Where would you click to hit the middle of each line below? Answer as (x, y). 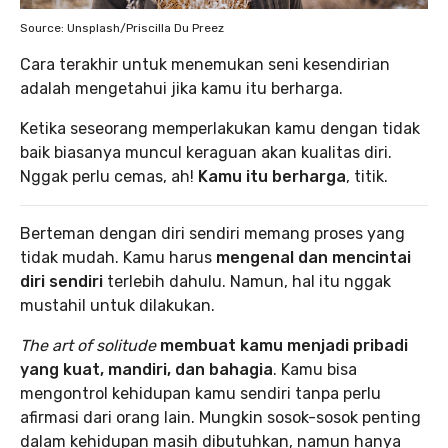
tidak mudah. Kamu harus (118, 257)
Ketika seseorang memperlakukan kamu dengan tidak (220, 128)
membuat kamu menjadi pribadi (284, 345)
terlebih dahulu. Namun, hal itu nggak (247, 281)
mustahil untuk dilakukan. (117, 305)
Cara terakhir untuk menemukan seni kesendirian (205, 64)
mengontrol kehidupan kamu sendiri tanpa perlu (200, 393)
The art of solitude (88, 345)
